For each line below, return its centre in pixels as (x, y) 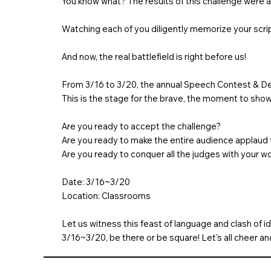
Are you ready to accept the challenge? (141, 126)
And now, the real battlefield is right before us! (154, 57)
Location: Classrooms (106, 196)
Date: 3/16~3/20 (96, 182)
